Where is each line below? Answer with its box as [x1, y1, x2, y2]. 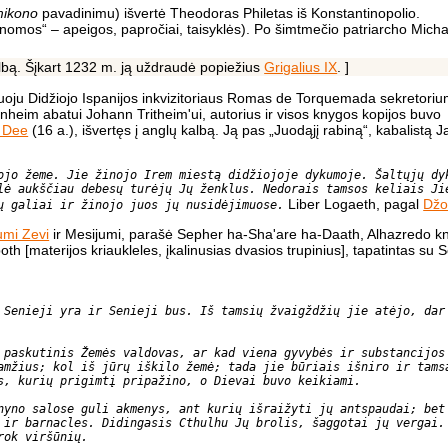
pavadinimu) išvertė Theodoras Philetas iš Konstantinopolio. [38, 5, 421, 22]
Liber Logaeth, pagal [284, 196, 424, 213]
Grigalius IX [264, 59, 338, 76]
